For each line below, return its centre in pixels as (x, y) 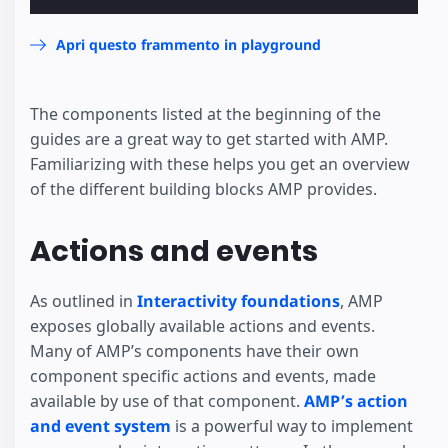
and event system (100, 426)
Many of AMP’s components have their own (194, 351)
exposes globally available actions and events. (202, 326)
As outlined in (83, 301)
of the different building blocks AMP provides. (203, 188)
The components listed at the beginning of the (205, 113)
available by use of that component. (167, 401)
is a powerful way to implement (292, 426)
